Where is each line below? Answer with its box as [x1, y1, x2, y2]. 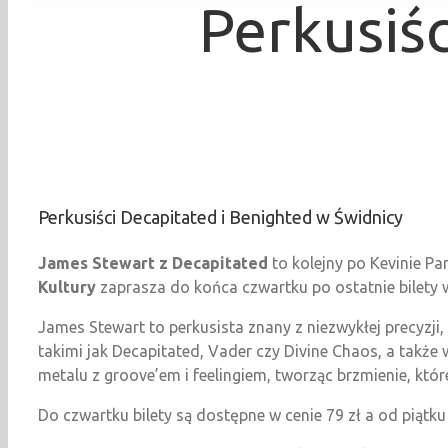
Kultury [38, 277, 96, 296]
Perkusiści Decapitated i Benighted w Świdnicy [38, 207, 403, 227]
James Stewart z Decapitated [38, 253, 268, 272]
